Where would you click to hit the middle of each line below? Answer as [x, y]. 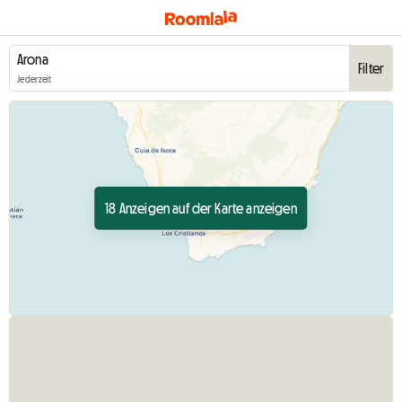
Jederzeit [35, 80]
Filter [371, 68]
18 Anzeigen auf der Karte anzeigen [201, 208]
